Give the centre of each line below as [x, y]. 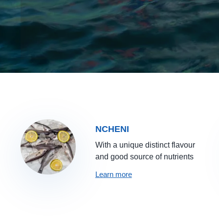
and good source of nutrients [144, 156]
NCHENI [112, 129]
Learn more [113, 174]
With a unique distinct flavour [145, 145]
